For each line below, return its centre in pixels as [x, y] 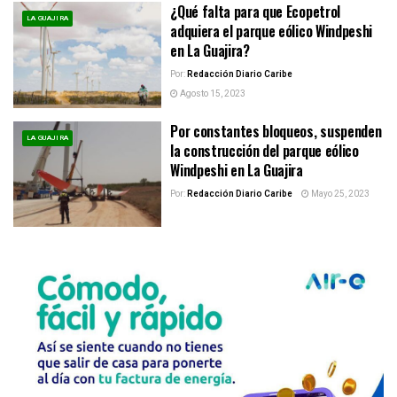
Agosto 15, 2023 [212, 93]
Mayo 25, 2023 [340, 194]
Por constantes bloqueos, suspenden [276, 131]
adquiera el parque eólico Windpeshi [271, 31]
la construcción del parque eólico [265, 150]
